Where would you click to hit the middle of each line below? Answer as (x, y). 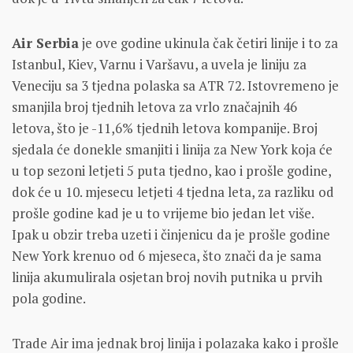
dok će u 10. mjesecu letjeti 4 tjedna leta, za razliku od (173, 192)
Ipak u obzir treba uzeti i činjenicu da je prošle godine (171, 235)
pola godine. (49, 299)
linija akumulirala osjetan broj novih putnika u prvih (167, 277)
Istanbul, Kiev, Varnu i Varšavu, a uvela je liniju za (159, 65)
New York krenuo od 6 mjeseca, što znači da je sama (167, 256)
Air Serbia (45, 43)
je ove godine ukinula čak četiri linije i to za (208, 43)
